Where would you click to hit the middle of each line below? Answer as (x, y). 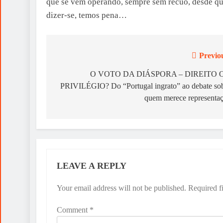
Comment (73, 210)
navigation (83, 76)
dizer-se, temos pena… (87, 15)
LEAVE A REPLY (92, 166)
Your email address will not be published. (121, 188)
